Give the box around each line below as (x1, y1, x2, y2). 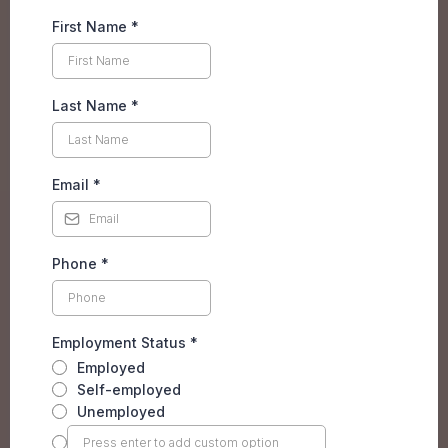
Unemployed (77, 402, 165, 420)
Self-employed (77, 380, 181, 398)
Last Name (52, 96, 131, 114)
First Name (52, 17, 131, 35)
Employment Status (52, 333, 190, 351)
